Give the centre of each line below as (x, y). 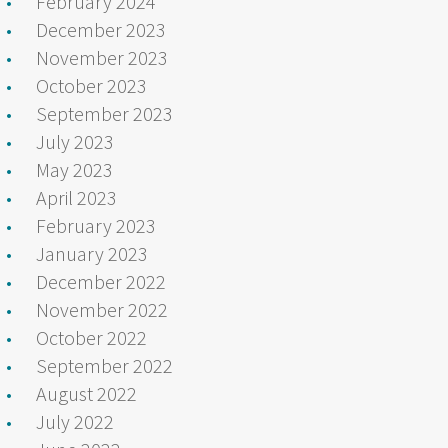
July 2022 (75, 421)
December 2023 (101, 29)
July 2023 (75, 141)
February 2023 (96, 225)
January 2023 (92, 253)
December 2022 (101, 281)
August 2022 (86, 393)
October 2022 (91, 337)
